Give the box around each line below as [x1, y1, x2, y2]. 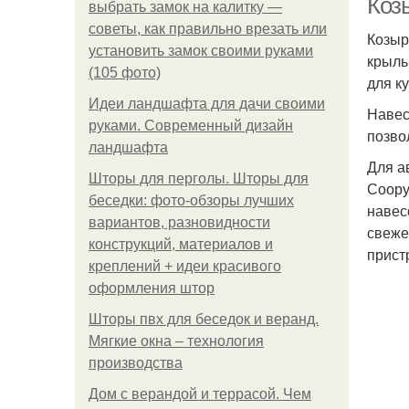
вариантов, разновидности [89, 215, 270, 230]
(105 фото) [89, 65, 161, 80]
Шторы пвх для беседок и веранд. [89, 311, 319, 327]
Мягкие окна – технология [89, 333, 264, 349]
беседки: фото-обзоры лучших [89, 193, 294, 208]
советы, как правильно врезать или [89, 21, 327, 37]
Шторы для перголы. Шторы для [89, 171, 309, 186]
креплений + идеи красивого [89, 258, 281, 274]
